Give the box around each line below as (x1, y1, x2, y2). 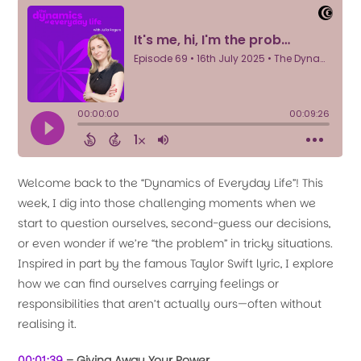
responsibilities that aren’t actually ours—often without (18, 296, 322, 312)
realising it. (18, 316, 77, 332)
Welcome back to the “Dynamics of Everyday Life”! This (18, 175, 324, 191)
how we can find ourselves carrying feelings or (18, 276, 280, 292)
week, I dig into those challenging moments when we (18, 195, 317, 211)
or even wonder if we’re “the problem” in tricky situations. (18, 235, 334, 251)
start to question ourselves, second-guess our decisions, (18, 215, 331, 231)
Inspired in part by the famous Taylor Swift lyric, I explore (18, 255, 334, 272)
